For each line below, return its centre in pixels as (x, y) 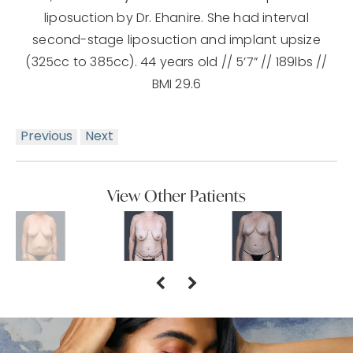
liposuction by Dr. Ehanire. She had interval (176, 19)
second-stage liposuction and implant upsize (176, 41)
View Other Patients (176, 195)
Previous (46, 137)
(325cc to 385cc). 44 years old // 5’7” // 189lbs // (176, 63)
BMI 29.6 (176, 85)
